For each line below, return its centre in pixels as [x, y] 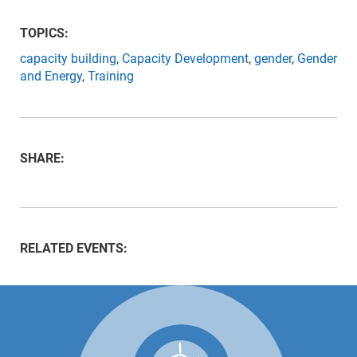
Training [111, 76]
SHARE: [42, 158]
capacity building [68, 59]
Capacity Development [185, 59]
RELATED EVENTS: [74, 248]
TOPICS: [44, 33]
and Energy [51, 76]
